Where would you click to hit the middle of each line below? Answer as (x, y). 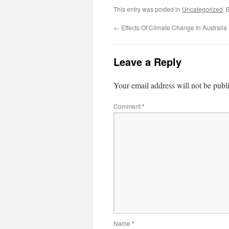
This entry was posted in (148, 9)
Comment (128, 106)
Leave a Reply (147, 62)
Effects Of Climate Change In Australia (173, 27)
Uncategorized (202, 9)
